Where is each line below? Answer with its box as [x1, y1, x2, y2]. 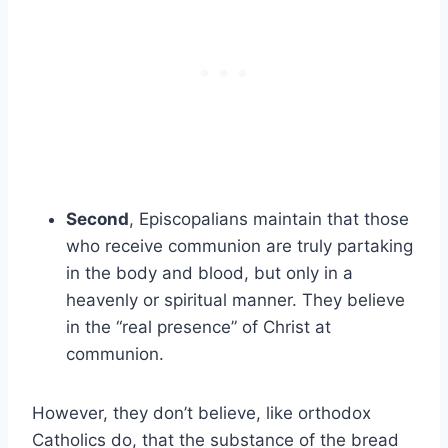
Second [66, 209, 129, 230]
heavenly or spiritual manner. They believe [66, 290, 405, 311]
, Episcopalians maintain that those [129, 209, 409, 230]
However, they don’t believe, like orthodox [32, 403, 371, 424]
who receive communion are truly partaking [66, 236, 413, 257]
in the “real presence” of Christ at [66, 317, 331, 338]
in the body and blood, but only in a [66, 263, 353, 284]
